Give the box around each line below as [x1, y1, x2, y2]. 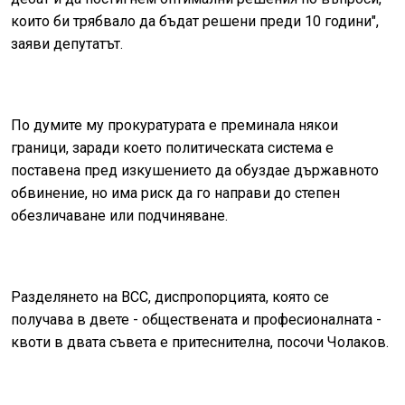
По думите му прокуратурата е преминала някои [11, 117, 338, 135]
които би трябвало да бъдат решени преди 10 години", [11, 13, 379, 31]
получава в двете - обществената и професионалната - [11, 311, 381, 329]
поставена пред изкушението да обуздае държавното [11, 162, 379, 180]
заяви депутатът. [11, 35, 123, 53]
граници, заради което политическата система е [11, 139, 334, 157]
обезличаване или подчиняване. [11, 207, 231, 225]
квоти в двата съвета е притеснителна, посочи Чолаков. [11, 334, 389, 352]
